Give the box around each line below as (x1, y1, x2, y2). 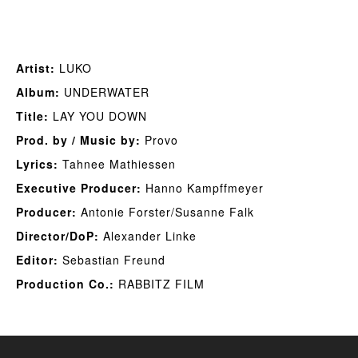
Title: (16, 108, 49, 124)
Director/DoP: (16, 228, 99, 244)
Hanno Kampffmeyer (141, 180, 264, 196)
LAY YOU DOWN (49, 108, 147, 124)
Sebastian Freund (58, 252, 165, 268)
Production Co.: (16, 276, 114, 292)
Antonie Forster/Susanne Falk (81, 204, 254, 220)
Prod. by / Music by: (16, 132, 141, 148)
